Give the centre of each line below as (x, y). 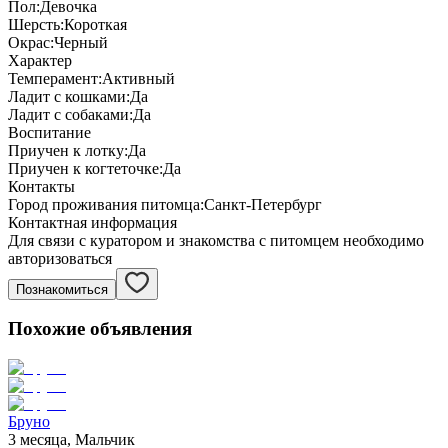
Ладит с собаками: (70, 114)
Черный (81, 42)
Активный (138, 78)
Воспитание (49, 132)
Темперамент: (55, 78)
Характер (40, 60)
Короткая (95, 24)
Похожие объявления (100, 329)
